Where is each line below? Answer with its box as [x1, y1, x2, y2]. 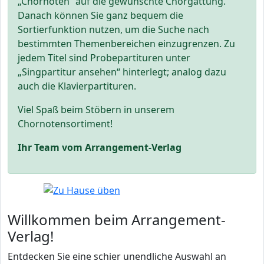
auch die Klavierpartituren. [18, 80, 136, 93]
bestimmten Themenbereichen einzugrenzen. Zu [18, 37, 235, 50]
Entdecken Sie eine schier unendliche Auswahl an [8, 250, 226, 263]
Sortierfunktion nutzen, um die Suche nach [18, 23, 209, 36]
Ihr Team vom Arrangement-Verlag [18, 141, 181, 154]
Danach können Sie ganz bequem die [18, 9, 183, 22]
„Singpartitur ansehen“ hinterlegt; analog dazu [18, 65, 226, 78]
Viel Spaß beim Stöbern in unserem [18, 103, 174, 116]
